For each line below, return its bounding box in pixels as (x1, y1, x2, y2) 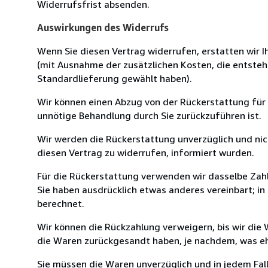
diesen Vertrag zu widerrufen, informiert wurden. (37, 146, 254, 159)
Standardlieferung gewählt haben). (37, 72, 192, 84)
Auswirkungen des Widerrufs (37, 21, 169, 33)
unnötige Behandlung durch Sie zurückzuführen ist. (37, 109, 261, 121)
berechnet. (37, 197, 84, 209)
